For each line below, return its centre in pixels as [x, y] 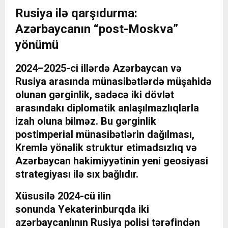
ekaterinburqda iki [107, 209]
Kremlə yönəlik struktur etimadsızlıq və [106, 148]
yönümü [37, 45]
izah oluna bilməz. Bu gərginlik [86, 121]
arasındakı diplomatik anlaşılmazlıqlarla [107, 108]
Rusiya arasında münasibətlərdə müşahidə [113, 82]
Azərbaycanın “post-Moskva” [97, 29]
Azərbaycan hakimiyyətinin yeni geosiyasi [112, 161]
